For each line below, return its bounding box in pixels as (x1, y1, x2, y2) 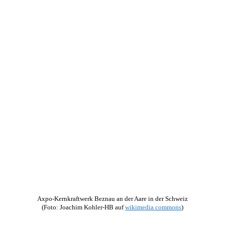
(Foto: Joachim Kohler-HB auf (42, 203, 125, 211)
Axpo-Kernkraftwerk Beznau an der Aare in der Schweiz (37, 195, 188, 203)
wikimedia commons (125, 203, 181, 211)
